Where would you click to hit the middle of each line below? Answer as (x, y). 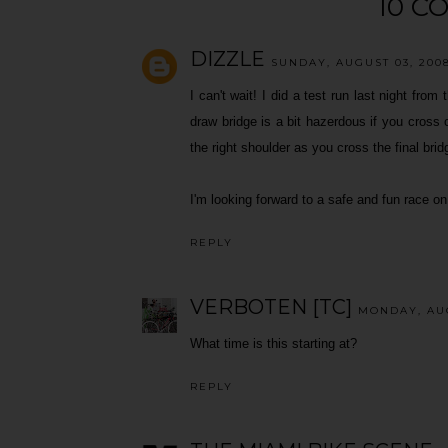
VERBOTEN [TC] (271, 306)
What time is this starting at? (273, 343)
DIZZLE (227, 58)
